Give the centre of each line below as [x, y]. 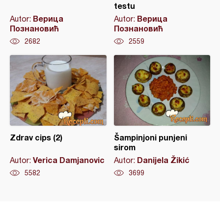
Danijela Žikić [163, 160]
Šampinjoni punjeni [150, 137]
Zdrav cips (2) [36, 137]
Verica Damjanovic [69, 160]
